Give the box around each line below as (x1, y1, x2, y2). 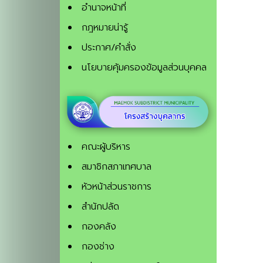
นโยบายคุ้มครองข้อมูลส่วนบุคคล (82, 60, 207, 75)
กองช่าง (82, 239, 114, 254)
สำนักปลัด (82, 199, 119, 214)
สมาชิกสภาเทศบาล (82, 159, 151, 174)
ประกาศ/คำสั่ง (82, 41, 136, 55)
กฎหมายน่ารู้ (82, 21, 128, 35)
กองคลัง (82, 219, 116, 234)
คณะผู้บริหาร (82, 139, 130, 154)
